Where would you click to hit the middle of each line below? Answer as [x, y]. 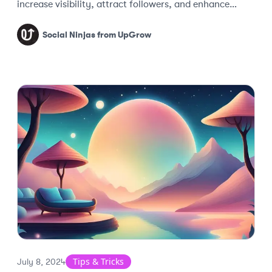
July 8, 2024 [41, 262]
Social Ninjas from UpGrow [97, 35]
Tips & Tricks [98, 261]
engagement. [45, 19]
